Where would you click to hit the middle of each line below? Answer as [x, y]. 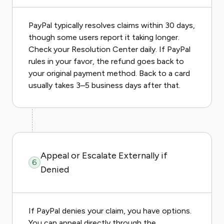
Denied [54, 169]
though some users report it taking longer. [104, 37]
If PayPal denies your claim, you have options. [110, 211]
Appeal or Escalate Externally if [104, 155]
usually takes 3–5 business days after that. [104, 85]
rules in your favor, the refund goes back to [106, 61]
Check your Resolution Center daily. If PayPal [109, 49]
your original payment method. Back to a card [109, 73]
